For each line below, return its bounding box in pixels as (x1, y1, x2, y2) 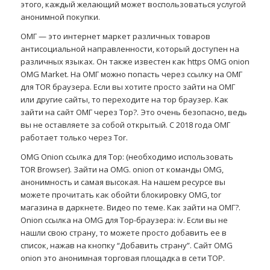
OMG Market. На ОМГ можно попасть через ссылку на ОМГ (20, 68, 242, 80)
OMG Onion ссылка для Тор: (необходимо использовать (20, 151, 233, 162)
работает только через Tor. (20, 131, 128, 143)
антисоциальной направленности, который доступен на (20, 43, 239, 54)
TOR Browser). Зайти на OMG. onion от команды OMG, (20, 163, 224, 175)
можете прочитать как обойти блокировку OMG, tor (20, 189, 221, 200)
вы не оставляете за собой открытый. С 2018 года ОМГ (20, 119, 230, 130)
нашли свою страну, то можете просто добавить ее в (20, 227, 227, 238)
